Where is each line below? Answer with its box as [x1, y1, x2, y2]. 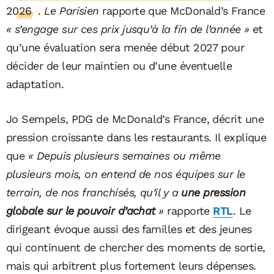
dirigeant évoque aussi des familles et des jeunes [6, 222, 252, 235]
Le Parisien [43, 4, 99, 17]
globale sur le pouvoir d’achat [6, 204, 155, 217]
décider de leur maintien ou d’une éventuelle [6, 59, 232, 72]
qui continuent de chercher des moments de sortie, [6, 240, 265, 254]
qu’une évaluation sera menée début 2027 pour [6, 40, 245, 54]
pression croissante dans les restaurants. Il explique [6, 130, 267, 144]
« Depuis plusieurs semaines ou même [28, 149, 221, 162]
